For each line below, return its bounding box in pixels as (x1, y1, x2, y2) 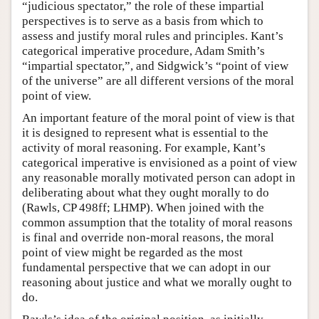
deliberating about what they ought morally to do (22, 185, 269, 199)
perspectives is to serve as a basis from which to (22, 14, 263, 28)
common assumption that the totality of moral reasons (22, 215, 293, 229)
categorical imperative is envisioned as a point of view (22, 155, 297, 169)
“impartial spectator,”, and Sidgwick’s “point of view (22, 58, 288, 73)
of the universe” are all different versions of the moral (22, 73, 294, 88)
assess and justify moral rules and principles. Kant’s (22, 28, 283, 43)
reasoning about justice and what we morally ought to (22, 275, 292, 289)
